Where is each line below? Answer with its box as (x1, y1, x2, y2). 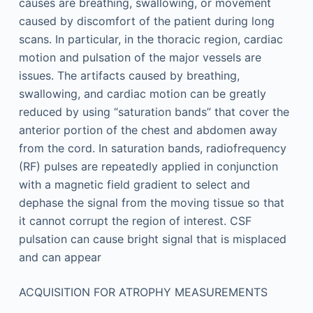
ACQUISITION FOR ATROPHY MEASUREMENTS (18, 285, 268, 299)
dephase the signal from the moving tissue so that (18, 196, 284, 210)
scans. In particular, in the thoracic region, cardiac (18, 32, 283, 46)
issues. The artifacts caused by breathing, (18, 68, 240, 82)
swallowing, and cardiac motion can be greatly (18, 87, 266, 101)
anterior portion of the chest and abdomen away (18, 123, 277, 137)
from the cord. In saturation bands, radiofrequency (18, 141, 286, 155)
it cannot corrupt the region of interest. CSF (18, 214, 252, 228)
